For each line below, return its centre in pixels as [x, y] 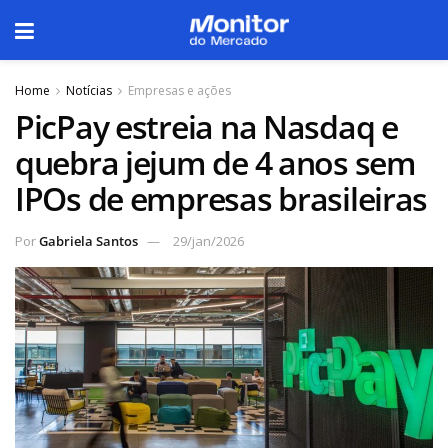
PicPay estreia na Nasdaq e [206, 126]
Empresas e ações [179, 90]
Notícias [89, 90]
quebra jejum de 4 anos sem [215, 162]
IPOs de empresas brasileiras [221, 198]
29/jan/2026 [208, 240]
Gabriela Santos [88, 240]
